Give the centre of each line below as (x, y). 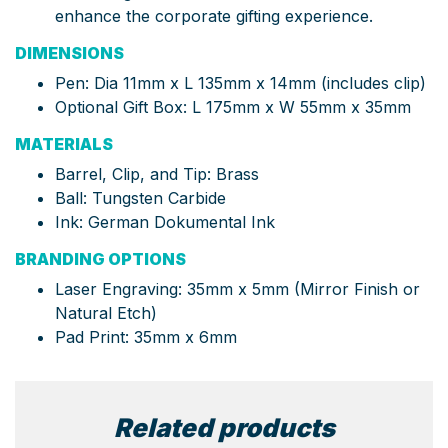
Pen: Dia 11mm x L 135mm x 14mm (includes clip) (240, 82)
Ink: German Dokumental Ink (165, 221)
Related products (224, 427)
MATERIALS (64, 143)
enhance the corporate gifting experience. (214, 15)
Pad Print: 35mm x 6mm (146, 336)
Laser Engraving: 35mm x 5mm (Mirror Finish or (237, 288)
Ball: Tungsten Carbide (140, 197)
